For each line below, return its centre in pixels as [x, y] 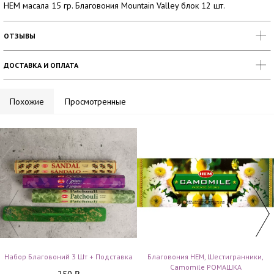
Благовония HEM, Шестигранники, [206, 257]
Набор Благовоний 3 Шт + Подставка [68, 257]
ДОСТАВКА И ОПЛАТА [41, 65]
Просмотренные [95, 102]
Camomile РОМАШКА [206, 267]
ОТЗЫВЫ [20, 36]
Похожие [27, 102]
